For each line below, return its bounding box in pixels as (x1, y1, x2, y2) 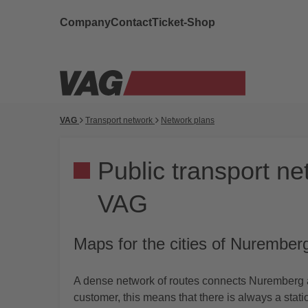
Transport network (85, 115, 155, 125)
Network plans (161, 115, 214, 125)
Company (60, 16, 111, 28)
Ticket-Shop (152, 16, 215, 28)
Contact (111, 16, 152, 28)
